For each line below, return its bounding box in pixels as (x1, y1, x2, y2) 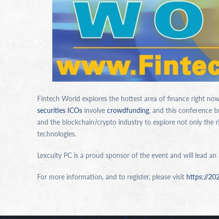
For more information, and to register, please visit (37, 171, 186, 181)
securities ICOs (37, 105, 82, 115)
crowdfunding (107, 105, 149, 115)
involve (82, 105, 107, 115)
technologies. (37, 128, 76, 138)
